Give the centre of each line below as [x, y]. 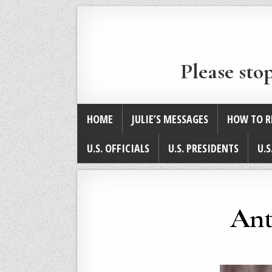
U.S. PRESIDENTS [203, 148]
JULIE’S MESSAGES [170, 119]
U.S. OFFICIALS [118, 148]
